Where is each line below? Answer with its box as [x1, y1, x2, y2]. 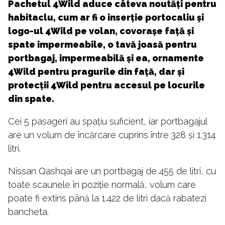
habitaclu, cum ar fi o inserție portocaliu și [8, 12, 204, 23]
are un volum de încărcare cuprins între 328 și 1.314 [8, 129, 215, 140]
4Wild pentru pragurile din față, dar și [8, 66, 184, 77]
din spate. [8, 93, 54, 104]
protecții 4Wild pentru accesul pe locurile [8, 79, 205, 90]
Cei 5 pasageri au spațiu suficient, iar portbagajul [8, 116, 207, 127]
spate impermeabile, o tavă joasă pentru [8, 39, 197, 50]
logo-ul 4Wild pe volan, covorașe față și [8, 25, 194, 36]
